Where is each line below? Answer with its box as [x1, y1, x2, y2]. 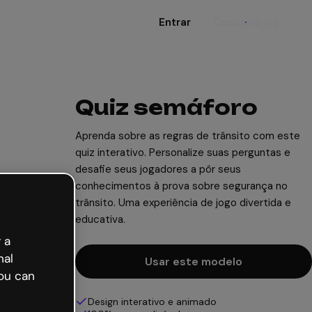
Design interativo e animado [88, 295, 217, 308]
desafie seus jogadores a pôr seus [75, 162, 241, 176]
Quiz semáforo [75, 95, 258, 120]
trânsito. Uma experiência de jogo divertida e [75, 196, 291, 210]
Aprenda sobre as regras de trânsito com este [75, 129, 300, 143]
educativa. [75, 212, 125, 226]
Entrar [159, 15, 191, 29]
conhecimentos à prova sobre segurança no [75, 179, 288, 193]
